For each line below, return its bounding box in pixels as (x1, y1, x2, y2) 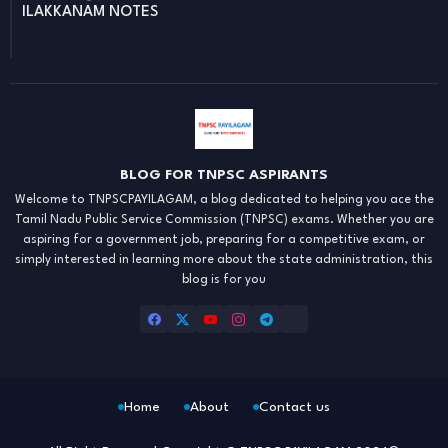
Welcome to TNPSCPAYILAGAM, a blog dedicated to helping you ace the (14, 194, 434, 207)
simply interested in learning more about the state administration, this (15, 254, 433, 267)
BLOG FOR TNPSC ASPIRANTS (120, 168, 328, 183)
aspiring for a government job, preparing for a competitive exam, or (23, 234, 425, 247)
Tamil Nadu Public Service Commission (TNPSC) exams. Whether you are (14, 214, 434, 227)
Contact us (259, 400, 330, 415)
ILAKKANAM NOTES (22, 5, 158, 21)
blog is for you (182, 274, 266, 287)
